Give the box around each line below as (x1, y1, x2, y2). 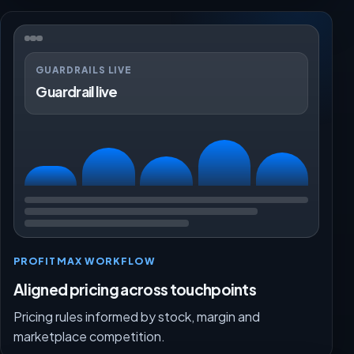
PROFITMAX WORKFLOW (13, 254, 156, 267)
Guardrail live (36, 82, 118, 100)
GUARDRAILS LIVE (36, 64, 133, 77)
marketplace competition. (13, 327, 165, 345)
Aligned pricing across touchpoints (13, 279, 257, 299)
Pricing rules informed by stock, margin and (13, 307, 260, 325)
